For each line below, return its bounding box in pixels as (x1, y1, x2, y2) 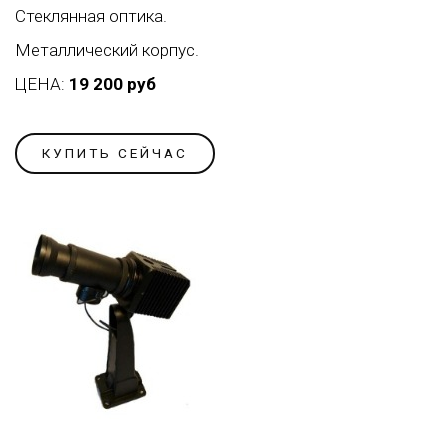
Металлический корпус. (15, 39, 199, 60)
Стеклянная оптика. (15, 5, 167, 26)
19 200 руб (69, 73, 156, 94)
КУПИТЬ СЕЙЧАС (42, 144, 188, 161)
